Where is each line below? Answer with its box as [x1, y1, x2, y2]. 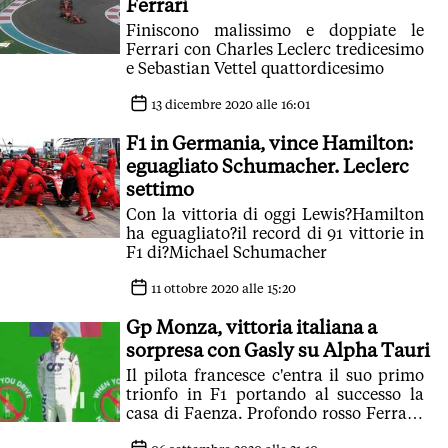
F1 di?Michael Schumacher [126, 243, 327, 262]
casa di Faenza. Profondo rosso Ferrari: [126, 404, 424, 423]
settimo [126, 178, 194, 200]
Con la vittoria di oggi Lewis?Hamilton [126, 205, 424, 224]
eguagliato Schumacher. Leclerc [126, 155, 409, 177]
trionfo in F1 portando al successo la [126, 385, 424, 404]
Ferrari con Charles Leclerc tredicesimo [126, 40, 424, 59]
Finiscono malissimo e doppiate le [126, 21, 424, 40]
